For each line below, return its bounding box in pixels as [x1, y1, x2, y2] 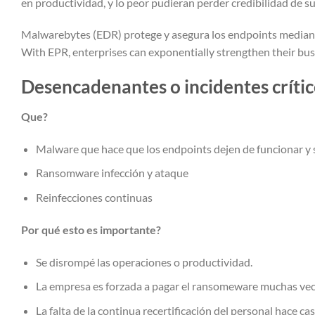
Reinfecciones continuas [35, 190, 153, 204]
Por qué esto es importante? [21, 222, 161, 236]
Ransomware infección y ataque [35, 166, 188, 180]
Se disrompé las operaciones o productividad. [35, 255, 252, 269]
